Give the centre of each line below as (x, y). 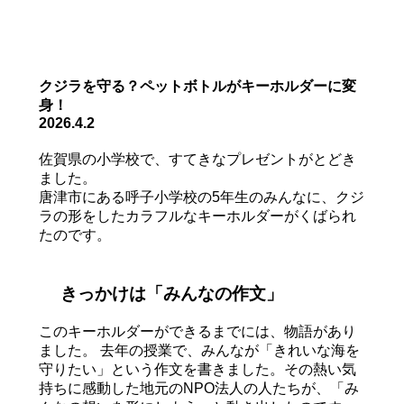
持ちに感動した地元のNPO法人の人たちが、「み (198, 388)
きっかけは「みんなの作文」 (169, 293)
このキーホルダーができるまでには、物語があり (197, 331)
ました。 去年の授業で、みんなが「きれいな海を (199, 350)
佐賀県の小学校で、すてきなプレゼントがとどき (197, 160)
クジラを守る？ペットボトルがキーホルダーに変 (197, 86)
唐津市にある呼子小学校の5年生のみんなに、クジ (201, 197)
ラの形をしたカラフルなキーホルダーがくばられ (197, 216)
